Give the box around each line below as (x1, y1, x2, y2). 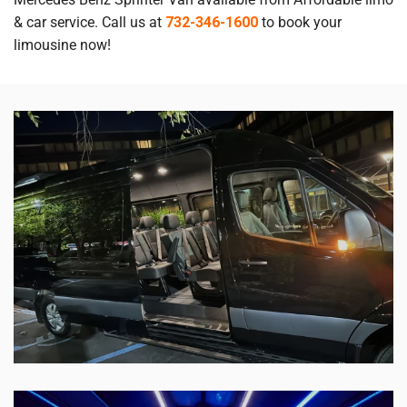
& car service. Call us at (14, 13, 165, 31)
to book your (258, 13, 342, 31)
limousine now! (14, 35, 111, 54)
